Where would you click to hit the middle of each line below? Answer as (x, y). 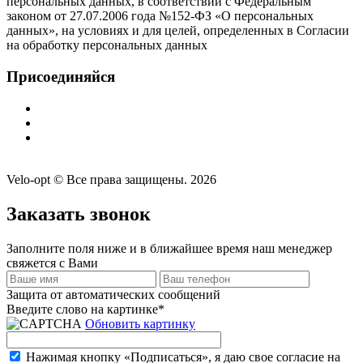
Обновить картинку (140, 323)
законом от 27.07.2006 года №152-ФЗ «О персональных (160, 16)
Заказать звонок (79, 214)
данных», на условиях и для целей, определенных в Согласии (178, 31)
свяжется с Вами (52, 263)
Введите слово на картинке (82, 309)
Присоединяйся (61, 76)
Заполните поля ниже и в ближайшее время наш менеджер (169, 248)
